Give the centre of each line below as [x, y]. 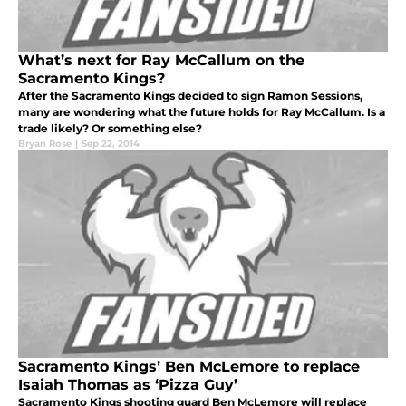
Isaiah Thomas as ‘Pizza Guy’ [128, 384]
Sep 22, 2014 [111, 143]
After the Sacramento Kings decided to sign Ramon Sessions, [190, 95]
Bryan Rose [45, 143]
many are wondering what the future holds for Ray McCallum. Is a [202, 111]
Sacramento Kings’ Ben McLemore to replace [189, 366]
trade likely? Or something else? [110, 128]
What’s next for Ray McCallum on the [161, 60]
